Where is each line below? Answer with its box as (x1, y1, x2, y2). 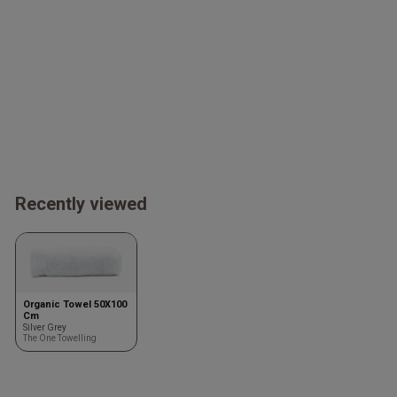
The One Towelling (23, 332, 97, 343)
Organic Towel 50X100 (23, 298, 127, 310)
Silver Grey (23, 322, 66, 332)
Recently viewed (15, 192, 147, 214)
